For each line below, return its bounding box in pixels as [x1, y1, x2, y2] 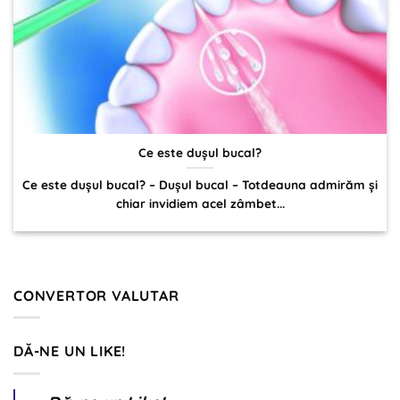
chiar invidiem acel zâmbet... [115, 196, 285, 212]
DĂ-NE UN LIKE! [13, 342, 127, 361]
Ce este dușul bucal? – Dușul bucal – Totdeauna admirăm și [22, 177, 378, 193]
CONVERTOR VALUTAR [13, 286, 179, 304]
